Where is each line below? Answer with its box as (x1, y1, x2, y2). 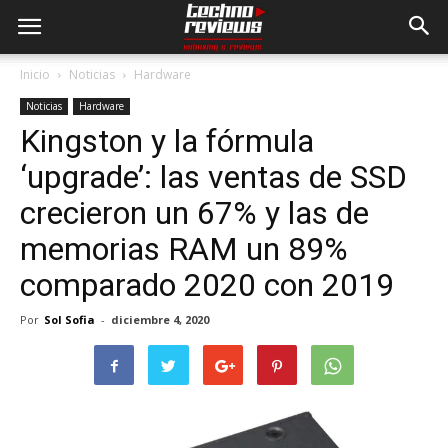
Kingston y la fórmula (20, 122, 314, 160)
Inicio (20, 66, 50, 83)
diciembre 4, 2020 (111, 312, 209, 327)
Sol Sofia (44, 312, 95, 327)
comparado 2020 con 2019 (20, 266, 394, 304)
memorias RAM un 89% (20, 230, 348, 268)
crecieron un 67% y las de (20, 194, 369, 232)
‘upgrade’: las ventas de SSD (20, 158, 407, 196)
